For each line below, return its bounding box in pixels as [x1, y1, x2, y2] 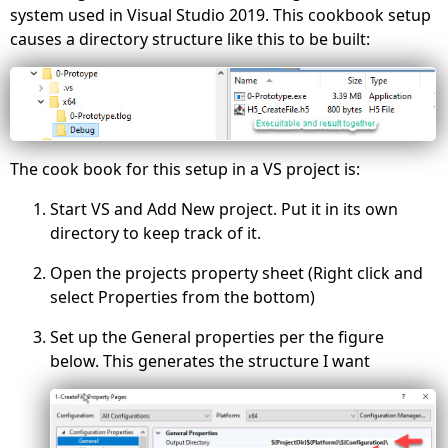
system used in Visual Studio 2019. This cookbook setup [10, 4, 431, 26]
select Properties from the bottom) [50, 285, 315, 308]
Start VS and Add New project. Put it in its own [50, 197, 398, 220]
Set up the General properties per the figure [50, 325, 384, 348]
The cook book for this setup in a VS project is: [10, 157, 360, 180]
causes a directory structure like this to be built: [10, 28, 370, 50]
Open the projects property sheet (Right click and [50, 261, 423, 284]
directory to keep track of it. [50, 221, 261, 244]
